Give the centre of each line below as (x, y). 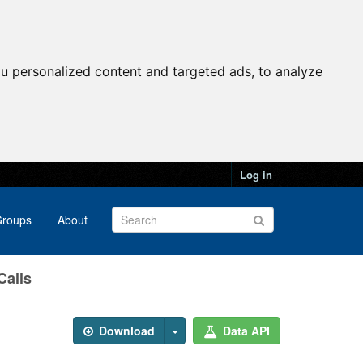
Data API (245, 331)
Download (125, 331)
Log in (256, 175)
